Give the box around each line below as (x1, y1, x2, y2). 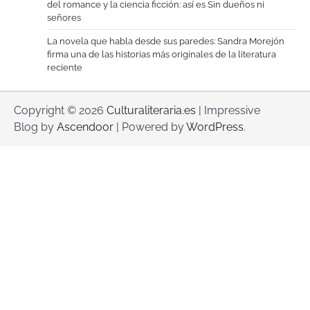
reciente (47, 62, 82, 73)
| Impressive (196, 103, 260, 117)
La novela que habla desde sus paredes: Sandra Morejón (47, 35, 284, 46)
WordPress (186, 120, 244, 134)
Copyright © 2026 (14, 103, 107, 117)
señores (47, 12, 81, 23)
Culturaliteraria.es (107, 103, 196, 117)
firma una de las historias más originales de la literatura (47, 48, 276, 60)
